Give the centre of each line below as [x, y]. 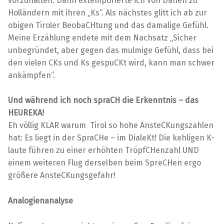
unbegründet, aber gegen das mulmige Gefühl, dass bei [111, 50]
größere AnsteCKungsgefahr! [62, 175]
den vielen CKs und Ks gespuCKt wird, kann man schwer [111, 62]
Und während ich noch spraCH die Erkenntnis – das [103, 100]
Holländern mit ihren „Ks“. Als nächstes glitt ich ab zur [107, 12]
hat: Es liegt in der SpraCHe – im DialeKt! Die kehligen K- [111, 138]
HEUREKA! [26, 113]
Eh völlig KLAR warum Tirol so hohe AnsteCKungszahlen [111, 125]
